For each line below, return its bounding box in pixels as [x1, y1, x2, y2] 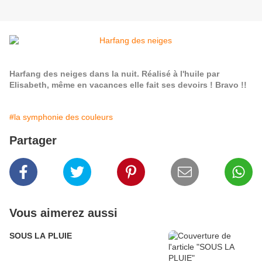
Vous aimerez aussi [9, 206, 118, 220]
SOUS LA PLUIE [9, 231, 72, 241]
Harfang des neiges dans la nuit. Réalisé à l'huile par [9, 69, 219, 79]
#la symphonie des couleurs [9, 112, 113, 122]
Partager [9, 134, 57, 147]
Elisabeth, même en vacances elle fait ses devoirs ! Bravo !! [9, 80, 247, 90]
